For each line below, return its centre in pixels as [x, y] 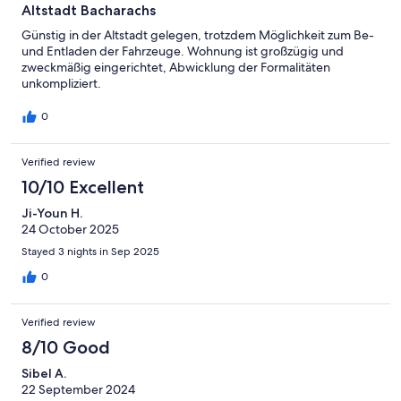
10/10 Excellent [83, 187]
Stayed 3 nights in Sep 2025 [90, 251]
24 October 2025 [70, 229]
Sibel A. [44, 373]
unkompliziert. [61, 83]
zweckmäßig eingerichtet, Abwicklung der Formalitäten [176, 67]
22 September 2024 [78, 389]
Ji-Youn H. [52, 213]
